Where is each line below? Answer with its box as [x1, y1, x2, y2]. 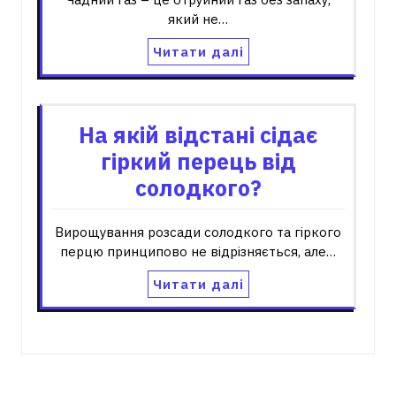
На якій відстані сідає [78, 120, 318, 149]
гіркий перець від [100, 147, 296, 176]
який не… [168, 11, 228, 27]
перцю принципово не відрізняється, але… [60, 243, 336, 260]
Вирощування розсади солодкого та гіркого [55, 224, 341, 240]
